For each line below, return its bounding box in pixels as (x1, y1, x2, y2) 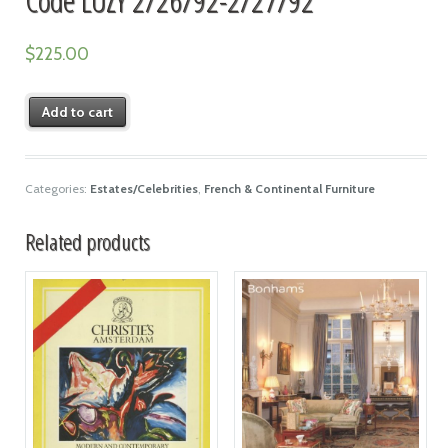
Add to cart (42, 102, 114, 121)
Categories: (24, 180, 90, 196)
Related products (24, 225, 150, 257)
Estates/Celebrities (89, 180, 198, 196)
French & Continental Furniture (203, 180, 375, 196)
